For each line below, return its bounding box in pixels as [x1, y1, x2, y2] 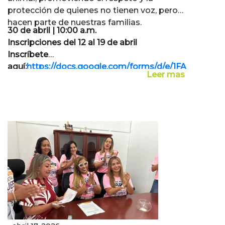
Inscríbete [8, 50, 48, 60]
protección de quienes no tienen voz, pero [8, 6, 178, 16]
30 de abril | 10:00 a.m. [8, 26, 96, 36]
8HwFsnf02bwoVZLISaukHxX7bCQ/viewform [8, 86, 193, 96]
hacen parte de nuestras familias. [8, 18, 142, 28]
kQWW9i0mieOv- [8, 74, 80, 84]
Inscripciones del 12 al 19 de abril [8, 38, 137, 48]
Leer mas [147, 70, 185, 80]
